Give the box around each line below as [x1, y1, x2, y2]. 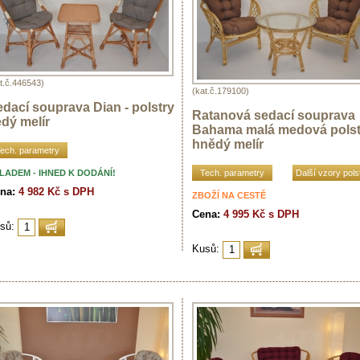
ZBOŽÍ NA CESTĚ [192, 190, 266, 200]
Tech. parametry [200, 167, 264, 178]
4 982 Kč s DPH [18, 185, 94, 198]
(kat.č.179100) [192, 85, 249, 96]
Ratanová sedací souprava [192, 108, 355, 122]
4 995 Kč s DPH [223, 207, 299, 220]
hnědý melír [192, 137, 264, 151]
